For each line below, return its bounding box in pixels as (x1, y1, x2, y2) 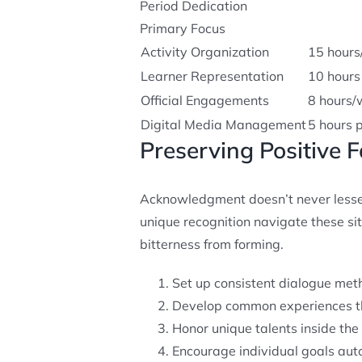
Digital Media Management (140, 116, 306, 133)
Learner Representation (140, 67, 284, 84)
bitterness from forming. (139, 236, 284, 253)
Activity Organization (140, 43, 269, 60)
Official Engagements (140, 91, 269, 108)
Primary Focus (139, 19, 225, 36)
